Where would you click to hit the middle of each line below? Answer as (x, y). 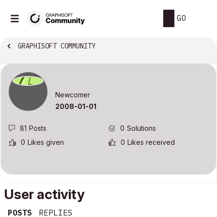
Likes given (46, 142)
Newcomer (73, 95)
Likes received (151, 142)
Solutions (141, 128)
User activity (44, 194)
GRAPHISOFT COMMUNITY (57, 46)
